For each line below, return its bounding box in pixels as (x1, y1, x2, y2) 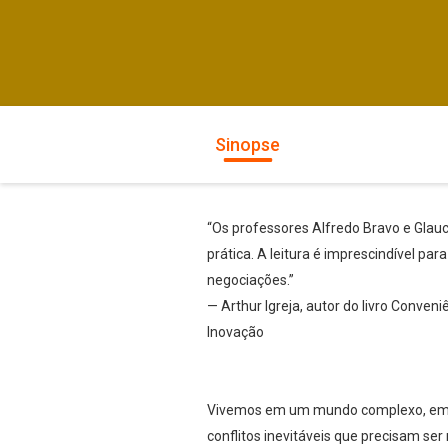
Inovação (207, 324, 264, 340)
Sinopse (215, 134, 280, 155)
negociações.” (207, 272, 294, 288)
